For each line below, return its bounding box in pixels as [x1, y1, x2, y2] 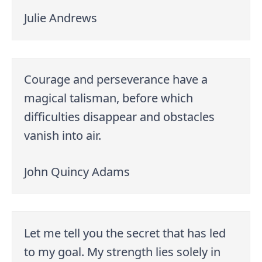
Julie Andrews [24, 10, 98, 26]
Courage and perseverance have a [24, 71, 208, 87]
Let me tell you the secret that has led [24, 225, 226, 241]
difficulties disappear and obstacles [24, 108, 215, 125]
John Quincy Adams [24, 163, 130, 180]
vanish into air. [24, 127, 102, 143]
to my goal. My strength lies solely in [24, 243, 221, 260]
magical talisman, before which [24, 89, 194, 106]
